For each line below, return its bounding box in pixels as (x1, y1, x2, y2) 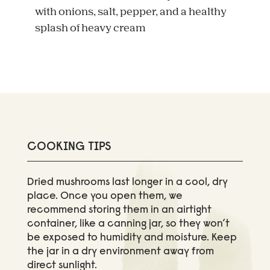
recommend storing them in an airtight (27, 204, 212, 216)
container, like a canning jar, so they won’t (27, 218, 230, 230)
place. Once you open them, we (27, 190, 183, 202)
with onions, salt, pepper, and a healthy (35, 7, 227, 17)
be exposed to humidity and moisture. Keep (27, 232, 237, 243)
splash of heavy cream (35, 23, 146, 34)
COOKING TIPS (27, 140, 111, 153)
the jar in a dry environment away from (27, 246, 214, 257)
